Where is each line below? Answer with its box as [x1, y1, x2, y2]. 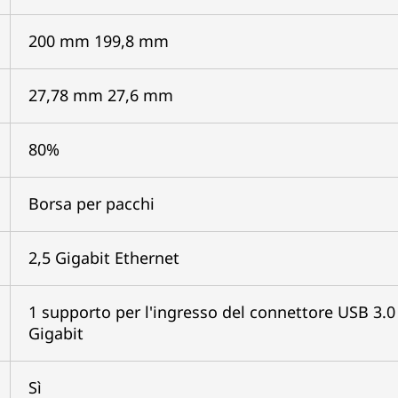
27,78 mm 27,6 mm [28, 84, 173, 106]
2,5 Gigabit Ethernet [28, 246, 179, 268]
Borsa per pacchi [28, 192, 155, 214]
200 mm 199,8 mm [28, 29, 169, 52]
